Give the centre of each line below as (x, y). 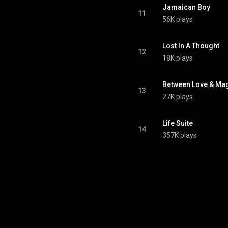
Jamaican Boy (186, 7)
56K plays (178, 19)
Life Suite (178, 123)
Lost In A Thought (191, 46)
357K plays (180, 135)
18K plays (178, 58)
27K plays (178, 97)
